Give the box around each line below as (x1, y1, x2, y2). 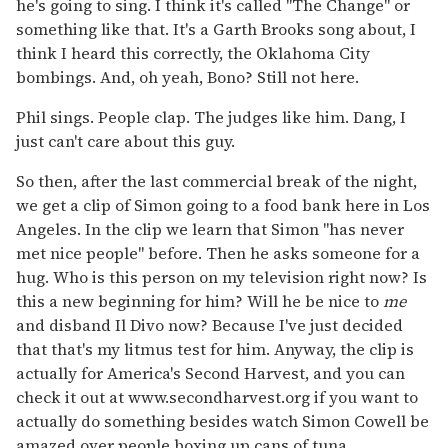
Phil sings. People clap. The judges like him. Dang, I (16, 105, 406, 128)
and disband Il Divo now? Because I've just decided (16, 313, 403, 336)
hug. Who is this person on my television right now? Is (16, 265, 427, 288)
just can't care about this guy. (16, 129, 235, 152)
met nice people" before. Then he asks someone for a (16, 241, 420, 264)
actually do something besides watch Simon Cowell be (16, 409, 429, 432)
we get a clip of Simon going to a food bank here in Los (16, 193, 430, 216)
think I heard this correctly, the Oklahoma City (16, 41, 370, 64)
